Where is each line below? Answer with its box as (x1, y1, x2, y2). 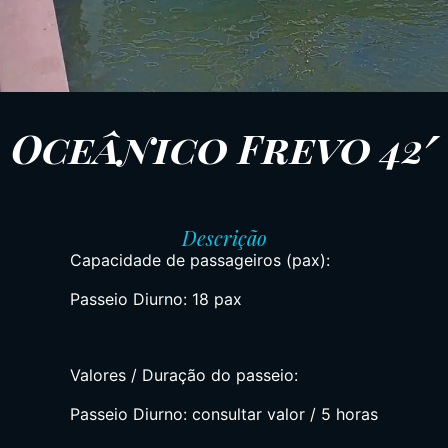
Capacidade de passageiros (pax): (70, 250, 330, 271)
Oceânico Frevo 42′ (11, 121, 437, 175)
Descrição (181, 224, 267, 252)
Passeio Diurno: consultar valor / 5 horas (70, 403, 378, 424)
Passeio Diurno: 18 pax (70, 288, 242, 309)
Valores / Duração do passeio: (70, 365, 298, 386)
